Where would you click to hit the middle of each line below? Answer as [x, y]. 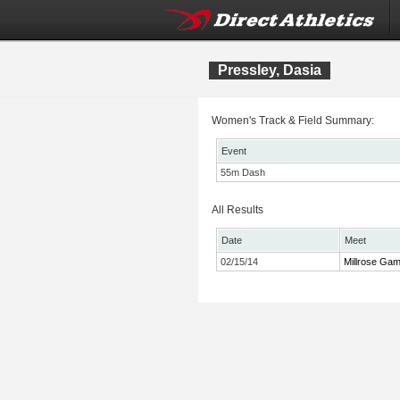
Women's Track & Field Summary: [293, 121]
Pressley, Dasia [270, 70]
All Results [237, 210]
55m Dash [243, 172]
